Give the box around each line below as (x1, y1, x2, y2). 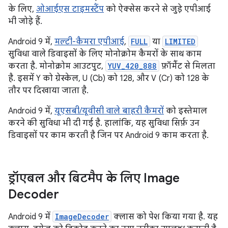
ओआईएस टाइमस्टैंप (36, 4, 104, 15)
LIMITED (165, 37, 195, 47)
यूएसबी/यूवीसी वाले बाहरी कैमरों (54, 106, 164, 117)
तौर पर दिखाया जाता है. (8, 85, 89, 96)
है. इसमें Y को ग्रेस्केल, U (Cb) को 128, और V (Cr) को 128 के (8, 73, 209, 84)
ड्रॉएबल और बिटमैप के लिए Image (8, 170, 180, 186)
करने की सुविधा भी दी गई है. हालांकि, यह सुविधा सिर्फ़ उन (8, 118, 199, 129)
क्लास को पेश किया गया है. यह (111, 212, 218, 222)
